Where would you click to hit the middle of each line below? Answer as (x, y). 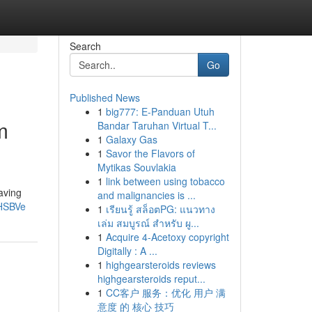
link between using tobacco (165, 181)
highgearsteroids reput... (151, 279)
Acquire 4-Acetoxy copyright (167, 237)
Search (85, 46)
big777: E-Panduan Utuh (160, 111)
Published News (104, 97)
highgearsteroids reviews (161, 265)
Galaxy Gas (131, 139)
